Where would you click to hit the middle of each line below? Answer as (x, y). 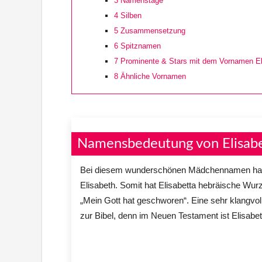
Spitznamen (139, 46)
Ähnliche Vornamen (152, 76)
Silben (130, 15)
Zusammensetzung (152, 30)
